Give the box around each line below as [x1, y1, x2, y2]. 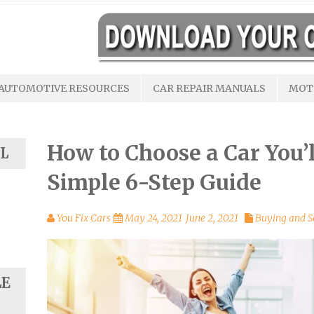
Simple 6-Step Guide [47, 169, 262, 196]
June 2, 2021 [186, 212, 239, 225]
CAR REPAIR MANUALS [153, 82, 266, 95]
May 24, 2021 [125, 212, 183, 225]
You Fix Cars [57, 212, 111, 225]
